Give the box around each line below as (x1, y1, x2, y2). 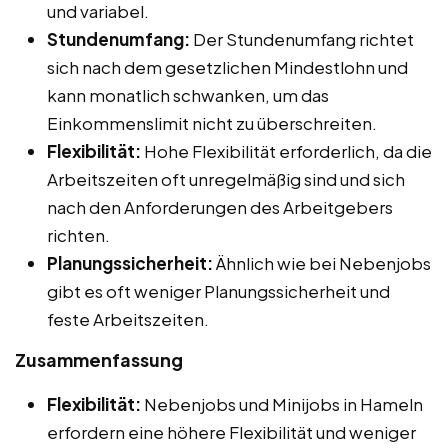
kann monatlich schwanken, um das (47, 83, 329, 106)
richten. (47, 223, 110, 246)
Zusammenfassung (15, 347, 183, 371)
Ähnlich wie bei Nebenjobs (213, 251, 431, 274)
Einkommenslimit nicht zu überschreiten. (47, 111, 377, 134)
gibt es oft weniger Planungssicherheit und (47, 279, 390, 302)
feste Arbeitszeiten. (47, 307, 209, 330)
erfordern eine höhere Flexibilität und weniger (47, 420, 416, 443)
